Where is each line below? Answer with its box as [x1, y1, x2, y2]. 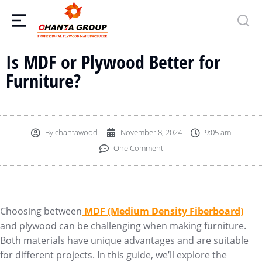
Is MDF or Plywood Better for [6, 49, 220, 74]
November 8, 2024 [120, 127, 182, 137]
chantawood [53, 127, 98, 137]
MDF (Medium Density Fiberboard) [82, 205, 243, 218]
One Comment [113, 143, 163, 153]
